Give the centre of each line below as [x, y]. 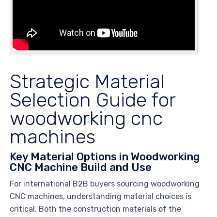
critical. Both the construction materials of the [95, 209]
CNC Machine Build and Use [81, 167]
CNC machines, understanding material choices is [101, 196]
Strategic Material [87, 81]
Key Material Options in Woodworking [105, 156]
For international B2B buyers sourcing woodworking [105, 184]
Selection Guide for [93, 100]
